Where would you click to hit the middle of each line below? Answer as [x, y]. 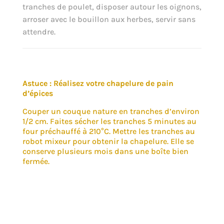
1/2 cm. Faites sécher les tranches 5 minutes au [109, 121]
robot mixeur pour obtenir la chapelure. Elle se [108, 141]
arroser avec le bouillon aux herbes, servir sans [109, 19]
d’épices [37, 93]
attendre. [39, 31]
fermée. [36, 161]
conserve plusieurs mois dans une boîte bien [105, 151]
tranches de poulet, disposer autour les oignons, [112, 6]
